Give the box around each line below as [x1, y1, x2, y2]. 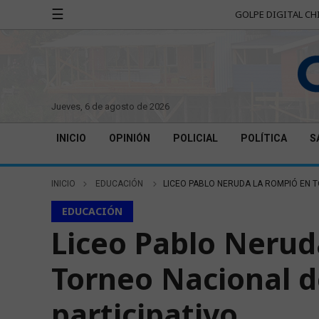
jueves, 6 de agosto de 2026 [56, 101, 169, 112]
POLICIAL [173, 132, 218, 144]
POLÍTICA [241, 132, 287, 144]
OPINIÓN [109, 132, 150, 144]
